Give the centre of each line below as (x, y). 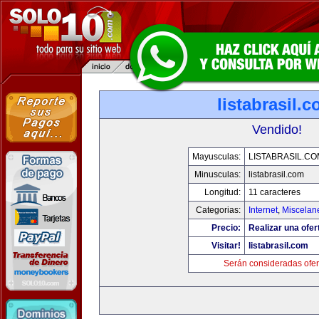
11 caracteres (274, 192)
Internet (263, 210)
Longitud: (222, 192)
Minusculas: (217, 174)
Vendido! (277, 130)
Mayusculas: (216, 157)
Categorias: (218, 210)
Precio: (226, 228)
